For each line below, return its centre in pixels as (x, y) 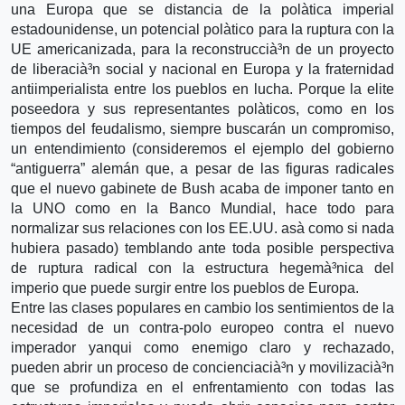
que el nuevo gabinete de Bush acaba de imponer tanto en (202, 188)
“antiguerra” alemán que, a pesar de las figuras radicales (202, 168)
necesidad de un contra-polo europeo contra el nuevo (202, 327)
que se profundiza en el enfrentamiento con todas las (202, 387)
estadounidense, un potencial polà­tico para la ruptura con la (202, 29)
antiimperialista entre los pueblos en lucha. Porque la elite (202, 89)
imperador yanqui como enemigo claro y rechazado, (202, 347)
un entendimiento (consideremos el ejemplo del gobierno (202, 148)
